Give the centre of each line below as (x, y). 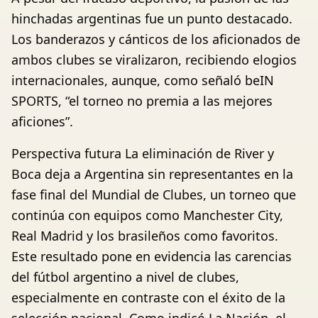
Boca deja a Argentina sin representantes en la (152, 174)
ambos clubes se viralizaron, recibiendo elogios (154, 60)
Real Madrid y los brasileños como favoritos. (145, 236)
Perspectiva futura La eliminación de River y (143, 154)
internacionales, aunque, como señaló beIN (143, 81)
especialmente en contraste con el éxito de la (148, 298)
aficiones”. (42, 122)
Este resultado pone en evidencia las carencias (152, 257)
